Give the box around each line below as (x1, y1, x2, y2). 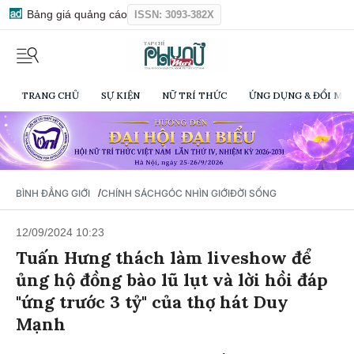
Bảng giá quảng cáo (24, 8, 127, 21)
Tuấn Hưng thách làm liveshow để (16, 244, 311, 267)
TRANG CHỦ (21, 89, 79, 102)
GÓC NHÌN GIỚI (161, 185, 230, 198)
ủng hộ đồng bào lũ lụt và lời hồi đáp (16, 266, 328, 289)
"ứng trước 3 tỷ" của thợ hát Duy (16, 288, 288, 311)
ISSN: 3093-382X (134, 9, 214, 21)
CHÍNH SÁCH (101, 185, 161, 198)
